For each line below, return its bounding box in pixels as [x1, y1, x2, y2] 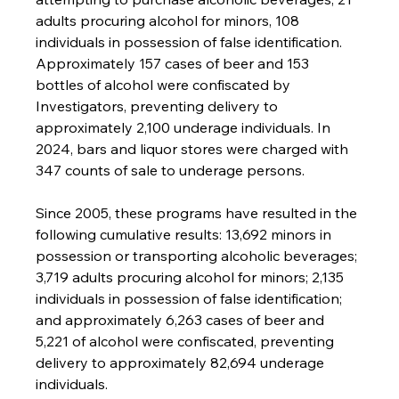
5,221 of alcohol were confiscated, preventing [36, 332, 338, 351]
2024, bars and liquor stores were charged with [36, 140, 353, 159]
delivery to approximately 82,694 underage [36, 354, 329, 372]
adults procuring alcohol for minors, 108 [36, 12, 304, 30]
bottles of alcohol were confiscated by [36, 76, 295, 94]
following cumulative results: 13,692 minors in [36, 225, 336, 244]
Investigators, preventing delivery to [36, 97, 282, 116]
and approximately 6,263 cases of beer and [36, 311, 329, 330]
